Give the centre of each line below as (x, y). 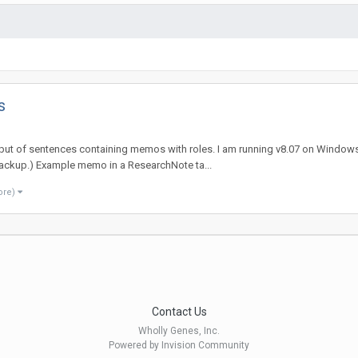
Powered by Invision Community (179, 346)
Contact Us (179, 312)
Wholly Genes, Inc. (179, 331)
